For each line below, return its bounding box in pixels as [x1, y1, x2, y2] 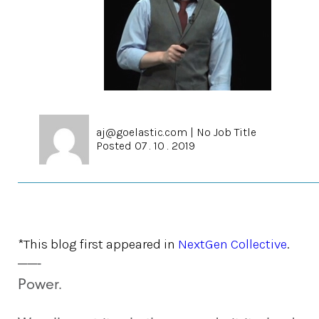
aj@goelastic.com [96, 125, 187, 139]
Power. [18, 275, 62, 293]
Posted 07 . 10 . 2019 [96, 139, 195, 152]
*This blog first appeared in [18, 236, 178, 252]
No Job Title [197, 125, 256, 139]
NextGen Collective [178, 236, 287, 252]
